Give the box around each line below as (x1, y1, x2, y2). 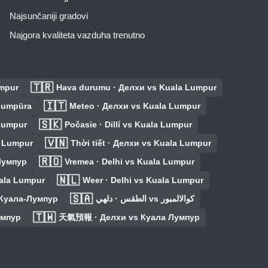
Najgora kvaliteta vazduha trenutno (10, 30, 145, 41)
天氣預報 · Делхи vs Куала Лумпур (59, 212, 200, 223)
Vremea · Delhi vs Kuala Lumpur (64, 157, 194, 167)
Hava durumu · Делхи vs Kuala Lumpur (56, 83, 217, 93)
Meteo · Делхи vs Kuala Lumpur (69, 101, 200, 111)
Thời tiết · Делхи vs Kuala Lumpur (71, 138, 211, 148)
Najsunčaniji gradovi (10, 11, 88, 22)
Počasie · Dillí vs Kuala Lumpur (65, 120, 192, 130)
